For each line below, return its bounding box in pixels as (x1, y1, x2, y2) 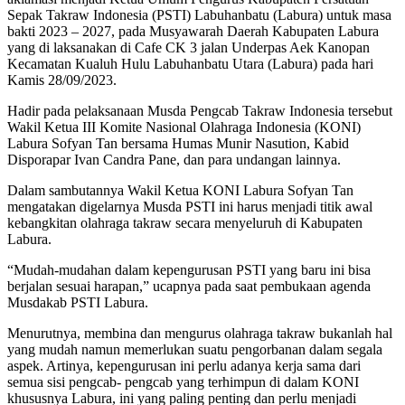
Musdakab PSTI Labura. (7, 295, 148, 311)
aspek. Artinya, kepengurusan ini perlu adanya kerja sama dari (7, 358, 361, 374)
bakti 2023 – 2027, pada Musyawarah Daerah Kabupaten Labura (7, 24, 379, 40)
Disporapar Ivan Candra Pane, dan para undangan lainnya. (7, 152, 341, 168)
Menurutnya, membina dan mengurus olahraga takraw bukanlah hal (7, 325, 392, 342)
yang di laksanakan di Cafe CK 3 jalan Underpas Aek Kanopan (7, 40, 370, 56)
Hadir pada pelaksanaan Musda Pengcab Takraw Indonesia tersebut (7, 103, 392, 119)
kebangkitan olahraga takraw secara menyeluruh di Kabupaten (7, 215, 363, 231)
